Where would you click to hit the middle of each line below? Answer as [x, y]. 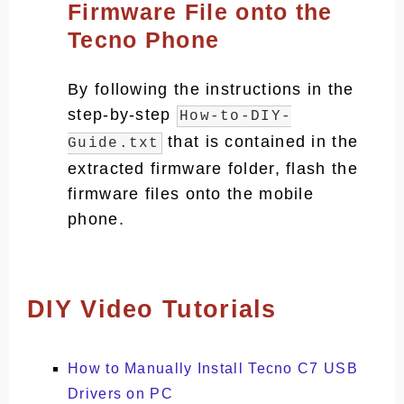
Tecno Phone [144, 40]
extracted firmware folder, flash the [213, 169]
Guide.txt [114, 143]
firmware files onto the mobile [191, 194]
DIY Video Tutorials [152, 309]
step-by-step [122, 115]
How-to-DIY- [235, 116]
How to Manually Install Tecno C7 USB [213, 368]
